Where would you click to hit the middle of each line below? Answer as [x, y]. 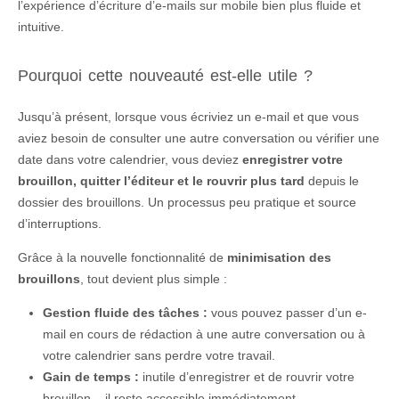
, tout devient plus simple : [154, 279]
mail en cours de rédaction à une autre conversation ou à [204, 334]
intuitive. [41, 27]
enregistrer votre [293, 159]
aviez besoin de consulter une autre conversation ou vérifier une [199, 138]
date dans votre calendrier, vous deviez [130, 159]
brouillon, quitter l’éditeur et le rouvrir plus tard [161, 181]
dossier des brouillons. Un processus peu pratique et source [187, 202]
